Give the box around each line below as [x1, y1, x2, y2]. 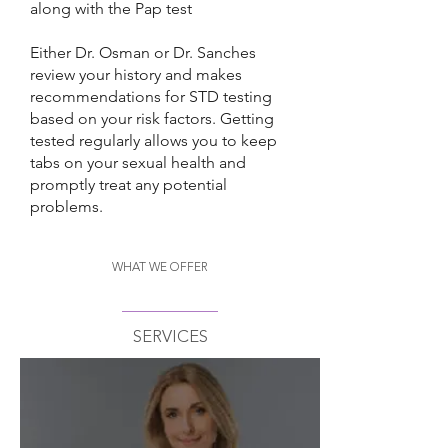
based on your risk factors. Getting [30, 109, 274, 128]
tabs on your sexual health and [30, 153, 246, 172]
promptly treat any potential [30, 175, 227, 194]
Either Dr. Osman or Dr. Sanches [30, 43, 256, 62]
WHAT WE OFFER [112, 262, 208, 274]
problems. [30, 197, 103, 216]
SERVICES [132, 329, 208, 346]
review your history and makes [30, 65, 242, 84]
